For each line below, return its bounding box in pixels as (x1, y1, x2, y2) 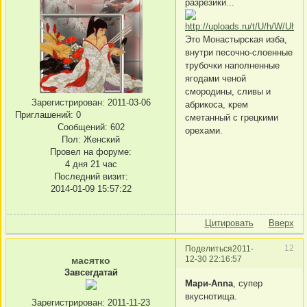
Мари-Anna (185, 278, 233, 288)
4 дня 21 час (64, 158, 117, 169)
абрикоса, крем (185, 99, 248, 110)
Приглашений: (15, 109, 73, 120)
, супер (233, 278, 262, 288)
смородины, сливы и (185, 86, 271, 97)
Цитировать (204, 217, 254, 228)
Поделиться (185, 244, 232, 254)
